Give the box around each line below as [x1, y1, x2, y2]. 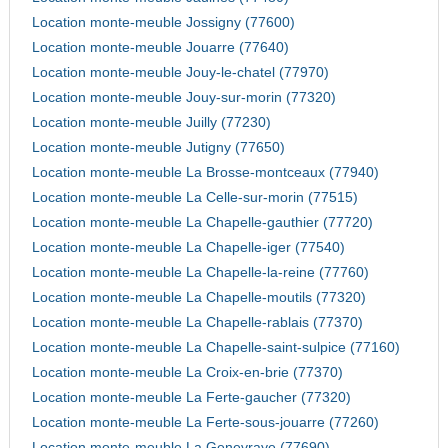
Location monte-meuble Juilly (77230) [31, 115, 271, 131]
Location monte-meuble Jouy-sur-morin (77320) [31, 90, 336, 106]
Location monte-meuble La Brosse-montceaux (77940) [31, 165, 379, 181]
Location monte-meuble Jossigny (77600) [31, 15, 295, 31]
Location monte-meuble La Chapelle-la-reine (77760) [31, 265, 369, 281]
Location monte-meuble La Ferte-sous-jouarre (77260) [31, 415, 379, 431]
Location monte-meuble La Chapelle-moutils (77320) [31, 290, 366, 306]
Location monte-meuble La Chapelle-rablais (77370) [31, 315, 363, 331]
